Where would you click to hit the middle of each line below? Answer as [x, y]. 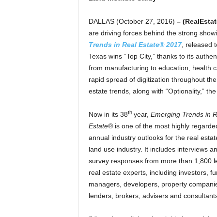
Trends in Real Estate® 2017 [135, 45]
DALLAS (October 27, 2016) [132, 21]
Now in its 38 [108, 114]
